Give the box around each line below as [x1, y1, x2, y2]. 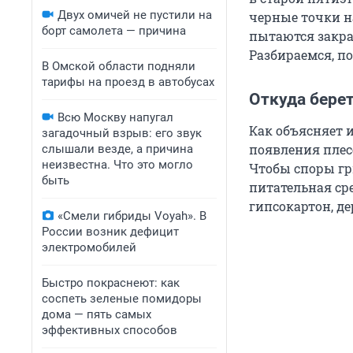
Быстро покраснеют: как [42, 276, 180, 290]
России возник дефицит [42, 225, 179, 239]
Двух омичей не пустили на [58, 8, 212, 22]
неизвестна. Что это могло [42, 158, 193, 172]
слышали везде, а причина [42, 142, 193, 156]
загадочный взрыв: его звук [42, 126, 202, 140]
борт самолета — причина [42, 24, 186, 38]
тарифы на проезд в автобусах [42, 75, 214, 89]
